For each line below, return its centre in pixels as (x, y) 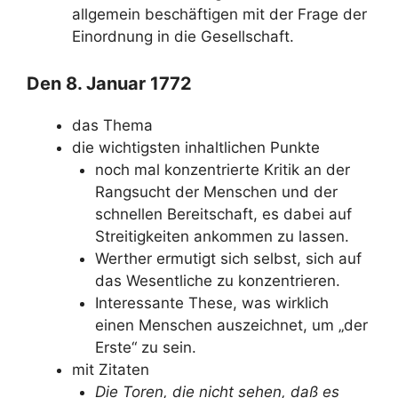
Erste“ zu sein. (145, 347)
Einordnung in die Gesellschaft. (183, 36)
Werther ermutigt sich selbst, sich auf (228, 259)
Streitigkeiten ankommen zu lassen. (222, 236)
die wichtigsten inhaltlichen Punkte (196, 147)
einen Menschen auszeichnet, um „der (231, 325)
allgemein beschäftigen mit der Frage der (219, 14)
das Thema (112, 125)
